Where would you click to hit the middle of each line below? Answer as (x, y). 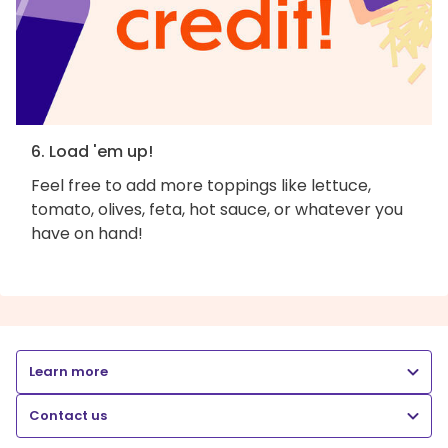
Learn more (68, 371)
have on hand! (87, 233)
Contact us (68, 415)
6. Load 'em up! (92, 151)
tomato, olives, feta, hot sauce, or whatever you (217, 209)
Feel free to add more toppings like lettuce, (201, 185)
